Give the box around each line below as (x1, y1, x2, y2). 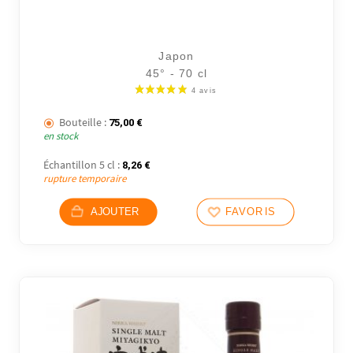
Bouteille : (59, 115, 107, 130)
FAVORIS (225, 205, 276, 218)
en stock (43, 129, 79, 143)
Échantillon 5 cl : (43, 157, 121, 172)
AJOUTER (90, 205, 139, 218)
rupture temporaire (43, 171, 127, 185)
